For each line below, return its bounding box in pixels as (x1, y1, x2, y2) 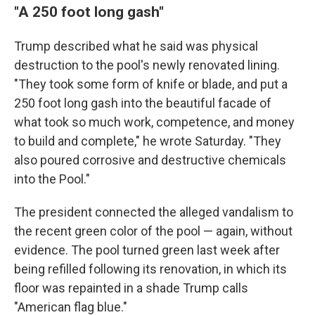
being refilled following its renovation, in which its (14, 262, 287, 276)
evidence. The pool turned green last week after (14, 243, 280, 257)
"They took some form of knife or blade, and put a (14, 77, 288, 91)
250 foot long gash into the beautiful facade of (14, 96, 271, 110)
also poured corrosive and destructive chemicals (14, 153, 286, 167)
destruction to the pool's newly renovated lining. (14, 58, 280, 72)
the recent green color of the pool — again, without (14, 224, 292, 238)
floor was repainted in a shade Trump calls (14, 281, 248, 295)
